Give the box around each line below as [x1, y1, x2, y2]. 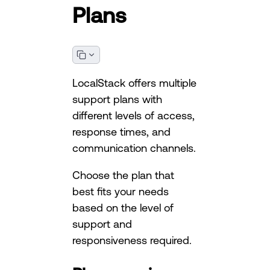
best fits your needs [72, 184, 169, 197]
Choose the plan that [72, 168, 174, 181]
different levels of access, [72, 108, 195, 121]
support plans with [72, 92, 162, 105]
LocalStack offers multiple [72, 76, 196, 89]
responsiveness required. [72, 233, 192, 246]
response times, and [72, 125, 171, 137]
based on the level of [72, 201, 174, 213]
